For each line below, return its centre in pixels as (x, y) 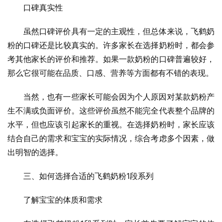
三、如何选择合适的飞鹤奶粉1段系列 (88, 176)
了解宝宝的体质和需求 (63, 200)
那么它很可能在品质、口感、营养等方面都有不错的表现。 (111, 73)
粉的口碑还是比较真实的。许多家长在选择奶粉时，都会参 (111, 45)
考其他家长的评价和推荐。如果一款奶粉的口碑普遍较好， (111, 59)
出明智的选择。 (35, 152)
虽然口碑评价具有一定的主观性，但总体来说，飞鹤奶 (119, 31)
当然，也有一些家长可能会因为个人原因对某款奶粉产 (119, 97)
